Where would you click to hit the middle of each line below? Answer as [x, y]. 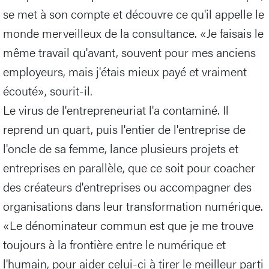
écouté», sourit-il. [48, 91]
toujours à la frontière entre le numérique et [114, 244]
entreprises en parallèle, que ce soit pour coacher [129, 168]
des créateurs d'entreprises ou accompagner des [127, 187]
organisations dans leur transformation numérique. [133, 206]
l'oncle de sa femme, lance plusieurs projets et [121, 148]
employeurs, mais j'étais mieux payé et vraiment [125, 71]
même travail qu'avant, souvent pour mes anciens [129, 52]
